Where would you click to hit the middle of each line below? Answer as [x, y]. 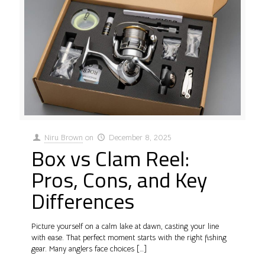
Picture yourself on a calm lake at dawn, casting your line [125, 226]
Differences [83, 201]
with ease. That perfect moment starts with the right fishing [129, 237]
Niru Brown [64, 137]
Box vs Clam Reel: [110, 158]
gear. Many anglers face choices [83, 248]
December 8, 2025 [140, 137]
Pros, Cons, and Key [119, 179]
